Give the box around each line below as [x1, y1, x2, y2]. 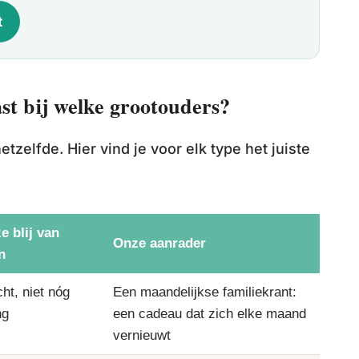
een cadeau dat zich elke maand [112, 305, 306, 321]
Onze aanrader [112, 235, 206, 251]
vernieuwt [112, 327, 171, 343]
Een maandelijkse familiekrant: [112, 284, 296, 300]
